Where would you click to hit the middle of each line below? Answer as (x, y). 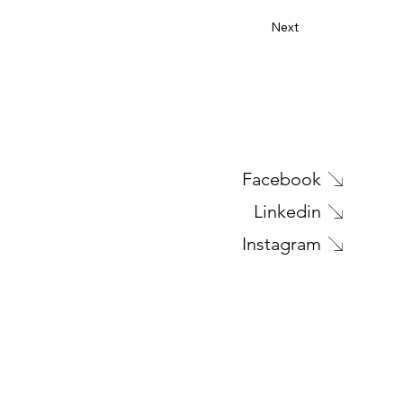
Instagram (281, 244)
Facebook (281, 179)
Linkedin (287, 212)
